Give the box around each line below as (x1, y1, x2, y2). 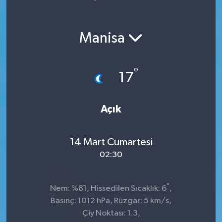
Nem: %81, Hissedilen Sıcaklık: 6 (50, 184, 166, 193)
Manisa (79, 31, 128, 47)
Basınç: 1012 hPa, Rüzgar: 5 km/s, (51, 196, 171, 205)
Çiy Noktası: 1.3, (82, 209, 140, 218)
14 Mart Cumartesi (69, 137, 153, 148)
